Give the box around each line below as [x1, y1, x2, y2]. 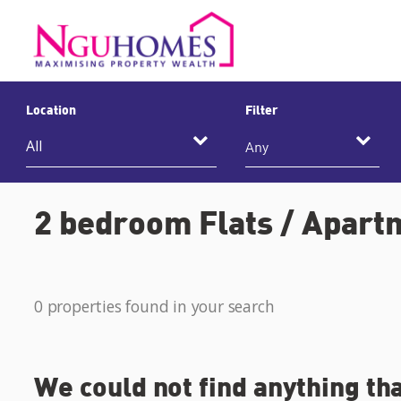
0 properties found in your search [34, 295, 275, 317]
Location [26, 100, 77, 117]
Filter [245, 100, 278, 117]
